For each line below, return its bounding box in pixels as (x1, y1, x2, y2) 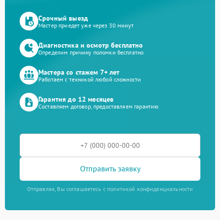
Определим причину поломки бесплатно (38, 49, 144, 56)
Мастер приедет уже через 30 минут (38, 22, 134, 29)
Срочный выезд (38, 14, 88, 23)
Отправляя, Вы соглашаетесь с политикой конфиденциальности (27, 185, 193, 192)
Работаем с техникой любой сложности (38, 76, 141, 83)
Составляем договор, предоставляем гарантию (38, 103, 159, 110)
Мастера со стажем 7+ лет (38, 68, 120, 77)
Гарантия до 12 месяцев (38, 95, 114, 104)
